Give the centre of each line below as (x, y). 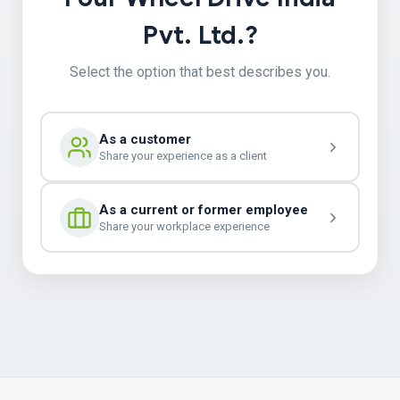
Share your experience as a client (183, 156)
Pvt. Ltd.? (200, 35)
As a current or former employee (203, 210)
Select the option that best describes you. (200, 72)
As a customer (145, 139)
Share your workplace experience (184, 226)
